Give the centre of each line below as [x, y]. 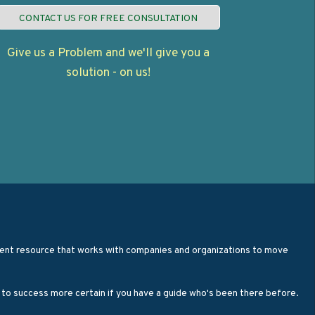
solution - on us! [109, 73]
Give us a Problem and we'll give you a [109, 54]
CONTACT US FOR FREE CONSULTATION [109, 19]
